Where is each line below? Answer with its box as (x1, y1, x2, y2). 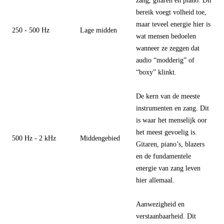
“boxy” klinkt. (136, 68, 176, 76)
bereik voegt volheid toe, (136, 8, 206, 16)
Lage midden (80, 26, 117, 34)
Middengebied (80, 134, 120, 142)
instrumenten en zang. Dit (136, 104, 209, 112)
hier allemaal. (136, 176, 174, 184)
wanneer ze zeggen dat (136, 44, 199, 52)
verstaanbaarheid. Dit (136, 212, 196, 220)
